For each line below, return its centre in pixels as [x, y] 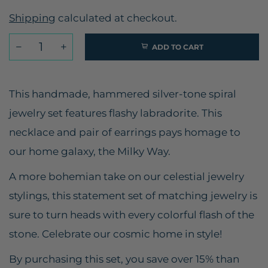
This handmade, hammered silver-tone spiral [123, 94]
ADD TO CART [177, 47]
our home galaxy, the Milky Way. [90, 151]
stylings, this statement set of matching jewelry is [133, 195]
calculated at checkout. [116, 18]
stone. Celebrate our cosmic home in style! [115, 234]
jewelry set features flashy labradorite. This [115, 113]
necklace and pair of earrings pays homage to [125, 132]
